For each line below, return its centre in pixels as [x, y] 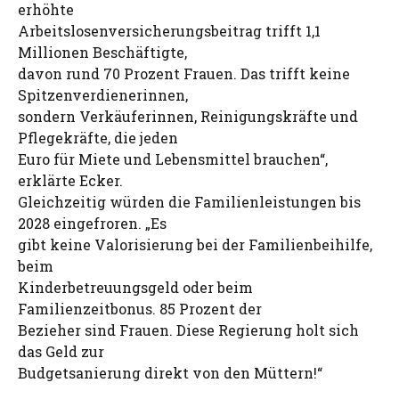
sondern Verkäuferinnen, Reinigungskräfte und [188, 116]
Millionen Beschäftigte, [102, 52]
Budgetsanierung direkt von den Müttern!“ [170, 373]
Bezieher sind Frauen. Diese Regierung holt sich [188, 330]
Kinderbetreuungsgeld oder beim [135, 287]
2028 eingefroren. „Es [92, 223]
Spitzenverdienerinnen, [103, 95]
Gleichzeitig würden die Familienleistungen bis [189, 202]
